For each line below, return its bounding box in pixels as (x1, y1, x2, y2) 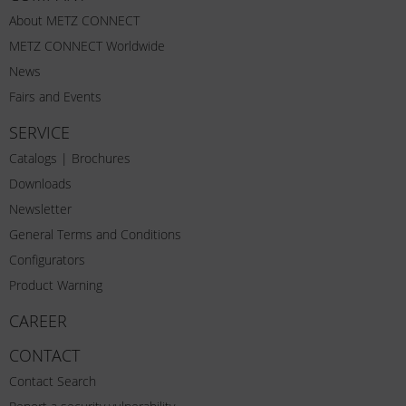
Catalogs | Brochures (9, 149, 130, 167)
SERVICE (9, 121, 70, 143)
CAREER (9, 309, 67, 332)
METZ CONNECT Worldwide (9, 36, 165, 54)
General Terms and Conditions (9, 225, 181, 243)
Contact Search (9, 372, 96, 390)
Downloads (9, 174, 72, 192)
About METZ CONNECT (9, 11, 140, 29)
